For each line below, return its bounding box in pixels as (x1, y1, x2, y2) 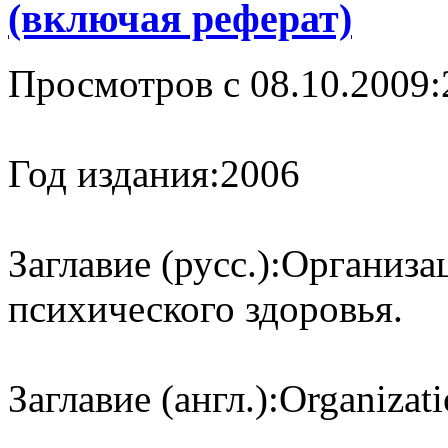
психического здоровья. (8, 286, 403, 330)
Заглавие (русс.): (8, 241, 281, 285)
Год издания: (8, 151, 220, 195)
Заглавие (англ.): (8, 376, 279, 420)
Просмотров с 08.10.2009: (8, 61, 441, 105)
